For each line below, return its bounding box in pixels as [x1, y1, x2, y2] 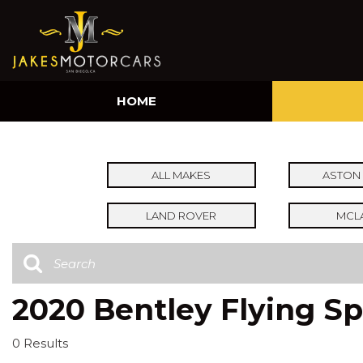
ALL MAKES [152, 169, 211, 181]
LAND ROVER [146, 209, 217, 222]
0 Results [12, 335, 68, 351]
